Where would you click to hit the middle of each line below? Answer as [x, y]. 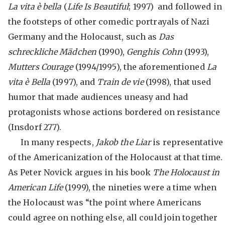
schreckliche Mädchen [53, 52]
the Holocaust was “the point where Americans [105, 202]
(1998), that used [178, 82]
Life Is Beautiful [98, 7]
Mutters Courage [41, 67]
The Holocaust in [186, 172]
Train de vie [121, 82]
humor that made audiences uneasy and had [98, 97]
